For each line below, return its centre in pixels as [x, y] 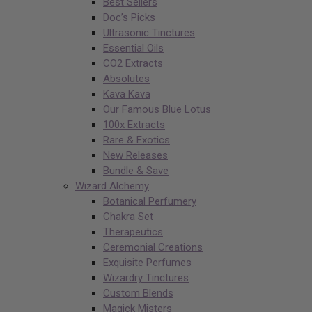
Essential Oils [133, 48]
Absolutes [126, 79]
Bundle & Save [136, 171]
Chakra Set [128, 217]
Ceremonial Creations [153, 248]
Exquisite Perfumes [147, 263]
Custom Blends [138, 294]
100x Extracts [134, 125]
